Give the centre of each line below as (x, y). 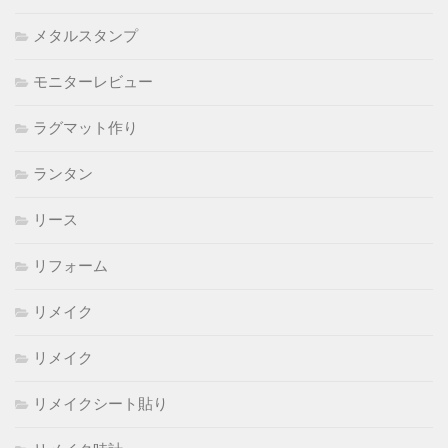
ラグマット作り (85, 127)
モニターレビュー (93, 81)
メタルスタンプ (85, 35)
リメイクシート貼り (100, 403)
